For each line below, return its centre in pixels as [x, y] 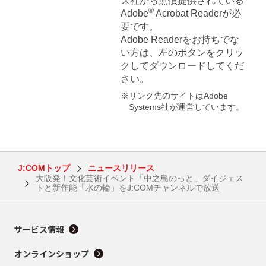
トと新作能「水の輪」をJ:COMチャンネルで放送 [127, 187]
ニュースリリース [121, 168]
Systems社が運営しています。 [186, 107]
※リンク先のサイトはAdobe [174, 95]
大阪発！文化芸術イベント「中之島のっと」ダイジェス [139, 178]
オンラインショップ [52, 253]
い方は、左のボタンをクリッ [182, 52]
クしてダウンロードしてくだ [182, 65]
